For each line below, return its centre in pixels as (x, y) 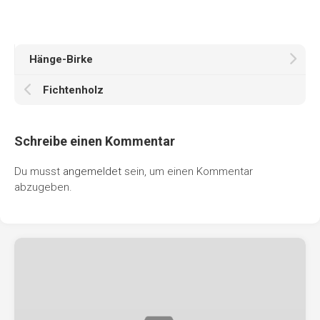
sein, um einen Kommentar (187, 171)
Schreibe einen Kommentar (95, 141)
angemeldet (92, 171)
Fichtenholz (73, 90)
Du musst (39, 171)
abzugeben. (43, 187)
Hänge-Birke (61, 59)
